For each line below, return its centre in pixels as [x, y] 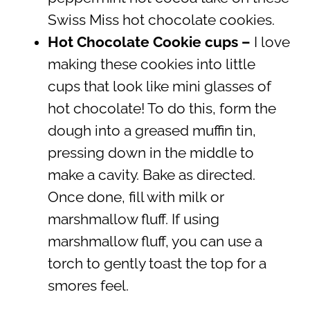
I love [272, 43]
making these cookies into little [151, 65]
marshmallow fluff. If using [133, 220]
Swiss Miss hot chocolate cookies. [161, 20]
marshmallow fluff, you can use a [155, 242]
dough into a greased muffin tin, [152, 131]
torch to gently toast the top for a [157, 264]
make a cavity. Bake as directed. [151, 175]
